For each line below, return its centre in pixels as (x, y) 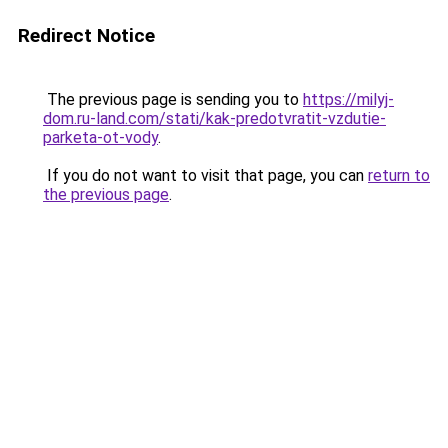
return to (399, 175)
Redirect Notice (86, 35)
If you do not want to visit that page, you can (205, 175)
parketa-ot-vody (100, 137)
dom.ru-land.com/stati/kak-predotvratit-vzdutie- (214, 118)
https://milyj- (348, 99)
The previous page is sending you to (173, 99)
